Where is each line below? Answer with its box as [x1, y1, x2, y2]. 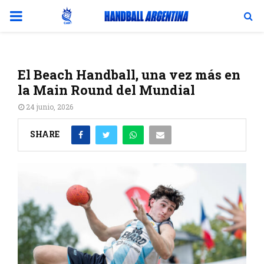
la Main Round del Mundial [18, 81, 195, 98]
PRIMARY [9, 6, 76, 25]
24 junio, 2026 [26, 102, 73, 111]
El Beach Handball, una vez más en [18, 66, 240, 83]
